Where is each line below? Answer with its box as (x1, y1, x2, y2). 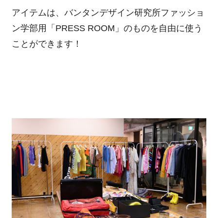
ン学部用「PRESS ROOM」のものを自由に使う (11, 23, 202, 33)
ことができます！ (11, 38, 82, 49)
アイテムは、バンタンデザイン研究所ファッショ (11, 7, 204, 18)
